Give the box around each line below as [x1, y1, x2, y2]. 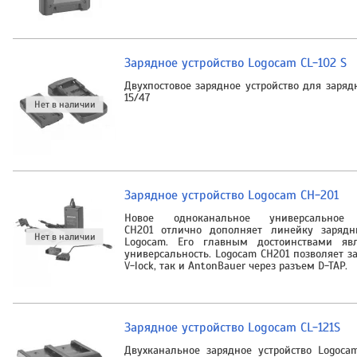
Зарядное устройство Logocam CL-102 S [124, 54, 347, 71]
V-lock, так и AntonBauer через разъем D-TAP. [124, 258, 351, 273]
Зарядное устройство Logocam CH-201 [124, 186, 339, 203]
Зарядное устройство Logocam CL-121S [124, 319, 340, 335]
